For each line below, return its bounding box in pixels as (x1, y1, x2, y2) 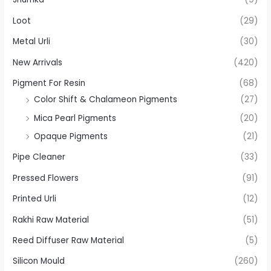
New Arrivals (13, 56, 63, 68)
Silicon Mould (13, 255, 65, 267)
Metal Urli (13, 36, 51, 48)
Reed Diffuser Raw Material (13, 234, 125, 246)
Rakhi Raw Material (13, 214, 90, 226)
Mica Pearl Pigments (34, 112, 117, 124)
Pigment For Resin (13, 77, 86, 90)
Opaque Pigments (34, 130, 108, 142)
